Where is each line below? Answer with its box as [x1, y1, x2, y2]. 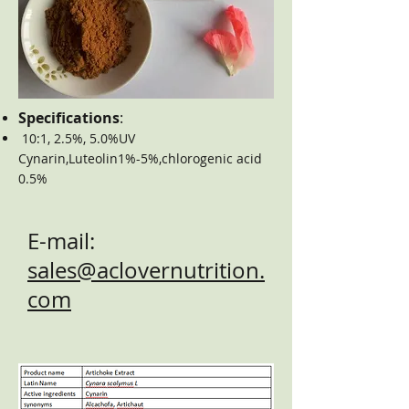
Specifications [18, 108, 120, 128]
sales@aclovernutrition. [27, 256, 265, 285]
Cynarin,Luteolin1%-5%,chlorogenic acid [18, 150, 262, 167]
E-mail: [27, 226, 95, 256]
